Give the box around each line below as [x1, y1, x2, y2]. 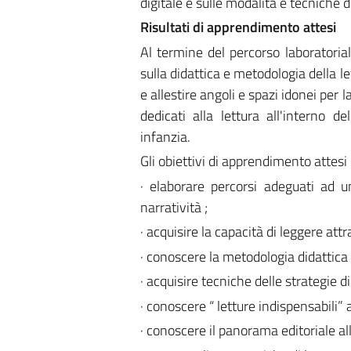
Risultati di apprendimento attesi [139, 16, 336, 38]
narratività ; [139, 196, 208, 218]
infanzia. [139, 125, 190, 147]
